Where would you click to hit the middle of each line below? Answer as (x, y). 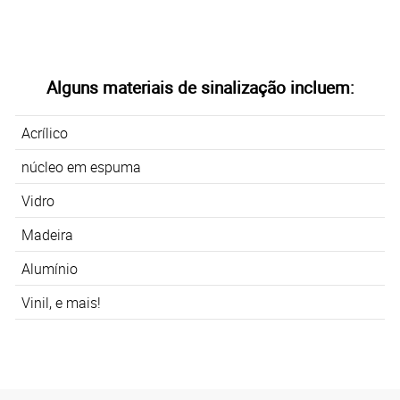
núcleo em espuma (81, 167)
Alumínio (49, 268)
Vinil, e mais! (61, 302)
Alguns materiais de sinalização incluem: (200, 87)
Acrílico (44, 133)
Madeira (50, 234)
